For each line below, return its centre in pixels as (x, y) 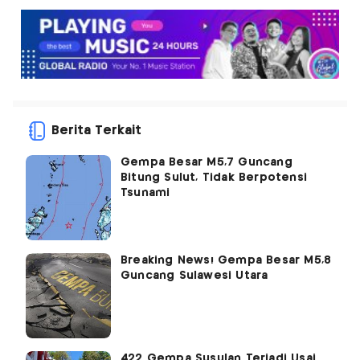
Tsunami (145, 193)
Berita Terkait (96, 131)
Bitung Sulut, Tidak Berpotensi (214, 178)
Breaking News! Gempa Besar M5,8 (226, 261)
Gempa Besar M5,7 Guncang (207, 163)
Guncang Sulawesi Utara (194, 276)
